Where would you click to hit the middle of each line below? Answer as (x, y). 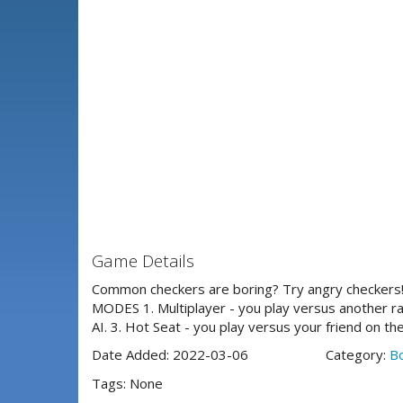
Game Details (143, 261)
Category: (357, 354)
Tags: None (127, 383)
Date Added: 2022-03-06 (170, 354)
